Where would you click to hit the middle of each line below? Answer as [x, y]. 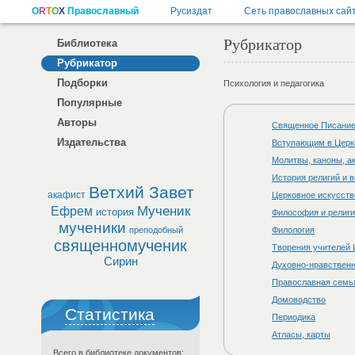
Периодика [294, 317]
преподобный [156, 230]
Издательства [92, 142]
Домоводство [299, 300]
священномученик [120, 246]
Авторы [77, 122]
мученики [92, 228]
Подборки [82, 83]
